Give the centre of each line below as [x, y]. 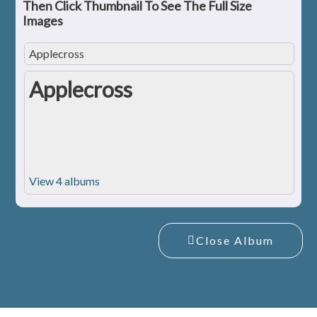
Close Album [235, 241]
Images [44, 21]
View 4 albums [64, 181]
